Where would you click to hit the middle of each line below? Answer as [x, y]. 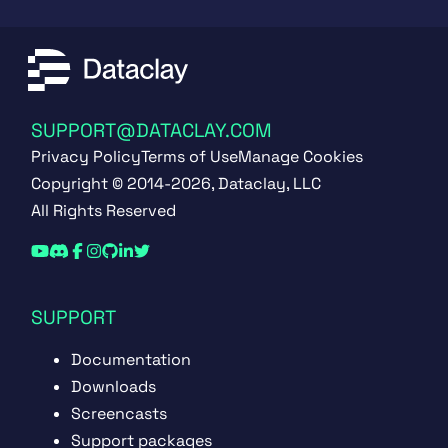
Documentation [130, 360]
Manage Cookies [300, 157]
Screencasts [118, 414]
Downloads [113, 387]
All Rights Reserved [103, 211]
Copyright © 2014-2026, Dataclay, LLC [175, 184]
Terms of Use [189, 157]
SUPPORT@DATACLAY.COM [151, 131]
